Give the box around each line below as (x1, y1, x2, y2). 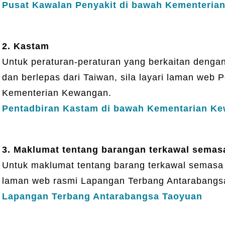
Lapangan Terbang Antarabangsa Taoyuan (2, 191, 202, 201)
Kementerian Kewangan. (2, 87, 111, 98)
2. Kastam (2, 41, 49, 51)
